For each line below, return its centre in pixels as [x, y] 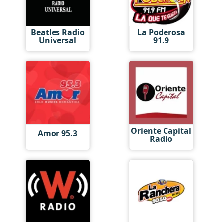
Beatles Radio [57, 32]
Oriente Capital [161, 131]
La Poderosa [161, 32]
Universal [58, 40]
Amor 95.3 [58, 133]
